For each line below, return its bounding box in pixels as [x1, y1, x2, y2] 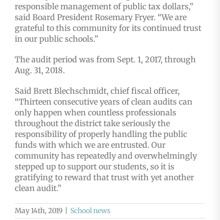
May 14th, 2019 [15, 206, 62, 216]
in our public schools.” [15, 34, 98, 44]
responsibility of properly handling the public [15, 129, 187, 139]
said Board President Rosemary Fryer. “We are [15, 12, 187, 23]
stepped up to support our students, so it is [15, 162, 174, 172]
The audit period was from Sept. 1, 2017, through [15, 55, 196, 65]
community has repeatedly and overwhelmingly [15, 151, 197, 161]
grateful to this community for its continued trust [15, 23, 201, 33]
